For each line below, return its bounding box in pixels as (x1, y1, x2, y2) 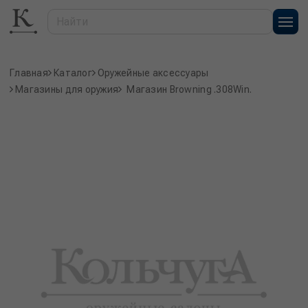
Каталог (53, 67, 92, 78)
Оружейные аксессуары (97, 67, 209, 78)
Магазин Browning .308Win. (126, 84, 252, 95)
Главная (10, 67, 48, 78)
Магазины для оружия (15, 84, 119, 95)
